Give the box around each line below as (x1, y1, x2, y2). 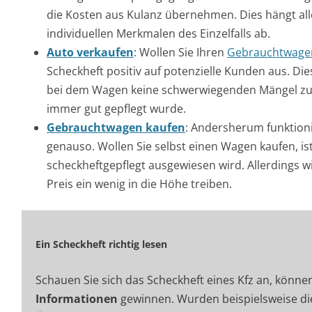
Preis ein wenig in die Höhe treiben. (47, 176, 232, 192)
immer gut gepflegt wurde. (47, 101, 186, 116)
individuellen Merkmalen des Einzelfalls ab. (47, 26, 270, 41)
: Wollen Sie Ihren (134, 45, 227, 60)
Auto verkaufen (47, 45, 134, 60)
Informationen (36, 291, 118, 306)
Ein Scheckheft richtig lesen (36, 237, 167, 251)
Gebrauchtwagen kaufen (47, 120, 185, 135)
